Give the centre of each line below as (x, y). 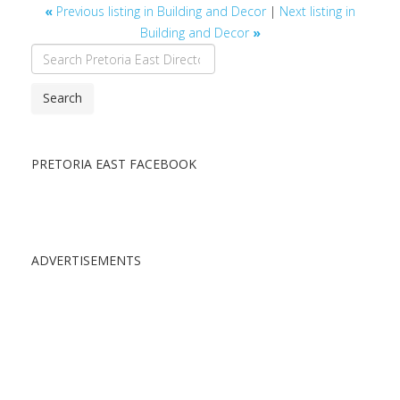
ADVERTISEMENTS (86, 261)
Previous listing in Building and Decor (161, 12)
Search (62, 98)
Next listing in (317, 12)
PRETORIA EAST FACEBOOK (114, 164)
